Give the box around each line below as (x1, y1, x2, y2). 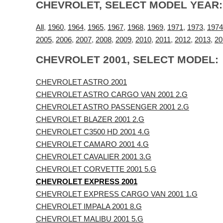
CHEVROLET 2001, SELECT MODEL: (36, 54, 219, 66)
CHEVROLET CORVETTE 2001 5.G (36, 165, 156, 173)
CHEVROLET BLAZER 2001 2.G (36, 115, 144, 123)
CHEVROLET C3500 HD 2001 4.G (36, 127, 150, 136)
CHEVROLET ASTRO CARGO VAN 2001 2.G (36, 90, 188, 99)
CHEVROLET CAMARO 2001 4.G (36, 140, 149, 148)
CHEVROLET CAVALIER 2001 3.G (36, 152, 151, 161)
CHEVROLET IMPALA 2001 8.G (36, 202, 142, 211)
